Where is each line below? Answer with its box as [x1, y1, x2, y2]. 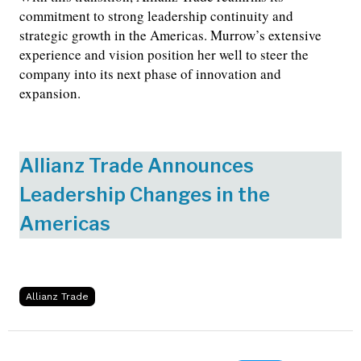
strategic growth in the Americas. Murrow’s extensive [19, 26, 322, 45]
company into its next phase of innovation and [19, 64, 281, 84]
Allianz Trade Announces [19, 154, 254, 178]
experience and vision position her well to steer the [19, 45, 309, 64]
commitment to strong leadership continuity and [19, 6, 293, 26]
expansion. [19, 84, 81, 103]
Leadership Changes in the [19, 183, 270, 207]
